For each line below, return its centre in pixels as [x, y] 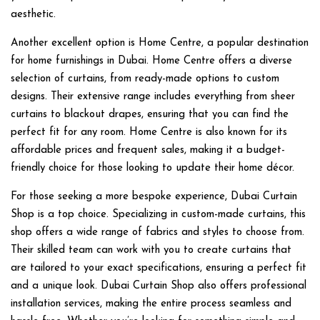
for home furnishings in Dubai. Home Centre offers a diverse [151, 61]
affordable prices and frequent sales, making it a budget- [148, 150]
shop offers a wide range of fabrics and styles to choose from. [157, 232]
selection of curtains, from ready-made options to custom [145, 79]
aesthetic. [33, 15]
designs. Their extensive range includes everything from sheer [153, 97]
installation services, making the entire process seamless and [151, 304]
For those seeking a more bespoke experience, [121, 197]
